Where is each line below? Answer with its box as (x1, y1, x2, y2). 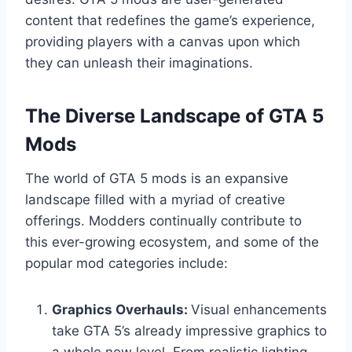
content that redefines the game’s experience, (25, 13, 315, 29)
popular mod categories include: (25, 255, 228, 272)
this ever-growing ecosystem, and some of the (25, 234, 319, 251)
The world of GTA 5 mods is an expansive (25, 170, 288, 187)
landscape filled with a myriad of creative (25, 192, 285, 208)
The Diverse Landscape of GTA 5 (25, 104, 324, 128)
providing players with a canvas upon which (25, 34, 300, 50)
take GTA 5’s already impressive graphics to (52, 323, 327, 339)
